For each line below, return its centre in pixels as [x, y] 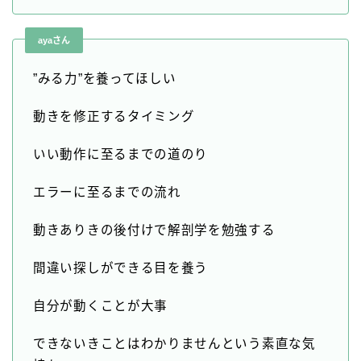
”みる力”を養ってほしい [105, 79]
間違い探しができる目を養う [121, 268]
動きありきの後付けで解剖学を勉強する [154, 230]
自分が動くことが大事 [100, 306]
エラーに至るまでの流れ [107, 193]
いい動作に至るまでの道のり [121, 155]
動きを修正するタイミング [114, 117]
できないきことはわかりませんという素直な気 [174, 344]
